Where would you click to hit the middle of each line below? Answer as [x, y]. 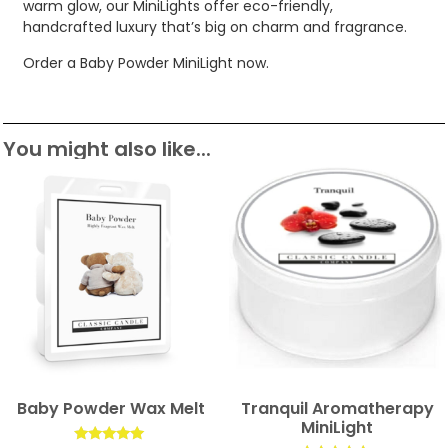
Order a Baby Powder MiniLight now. [146, 62]
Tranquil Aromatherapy [337, 409]
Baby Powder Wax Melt [111, 409]
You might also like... [107, 149]
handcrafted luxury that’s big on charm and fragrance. [215, 27]
